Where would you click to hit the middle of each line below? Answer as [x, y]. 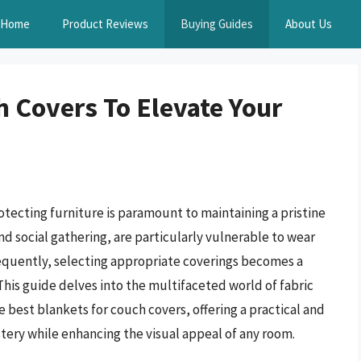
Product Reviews [105, 24]
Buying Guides [217, 24]
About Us [309, 24]
